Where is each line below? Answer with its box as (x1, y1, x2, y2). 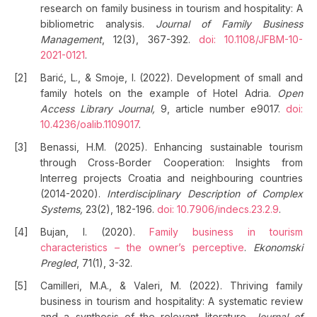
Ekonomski (253, 241, 303, 253)
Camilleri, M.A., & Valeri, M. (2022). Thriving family (40, 279, 303, 292)
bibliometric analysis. (40, 18, 156, 30)
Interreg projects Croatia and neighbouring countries (40, 172, 303, 184)
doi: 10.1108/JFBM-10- (198, 33, 303, 45)
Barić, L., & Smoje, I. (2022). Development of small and (40, 71, 303, 83)
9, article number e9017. (161, 103, 286, 115)
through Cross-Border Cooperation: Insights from (40, 156, 303, 168)
